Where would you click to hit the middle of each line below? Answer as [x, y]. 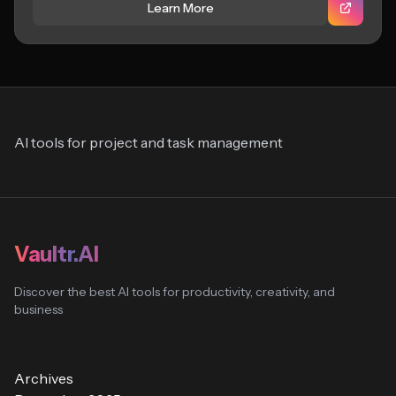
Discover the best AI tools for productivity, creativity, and [175, 292]
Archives [44, 378]
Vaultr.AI [57, 254]
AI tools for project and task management [148, 142]
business [38, 309]
